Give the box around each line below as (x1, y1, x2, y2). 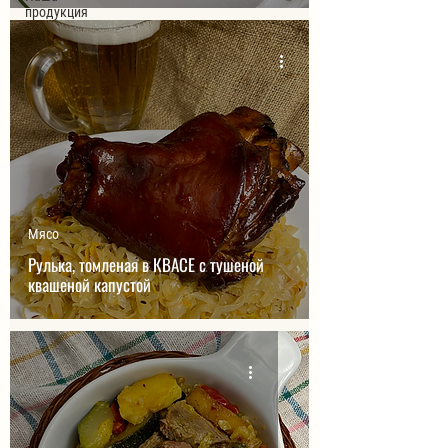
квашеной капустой (28, 272, 151, 297)
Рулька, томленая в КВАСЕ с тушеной (28, 252, 264, 277)
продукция (25, 4, 88, 20)
